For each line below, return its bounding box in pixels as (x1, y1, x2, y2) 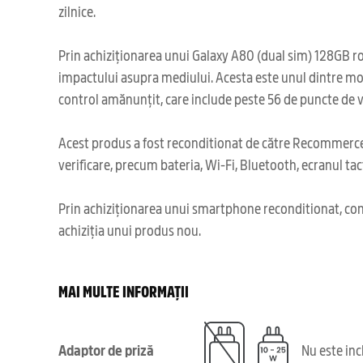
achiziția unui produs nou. (58, 219, 201, 240)
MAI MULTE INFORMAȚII (58, 279, 189, 301)
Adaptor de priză (58, 339, 154, 360)
